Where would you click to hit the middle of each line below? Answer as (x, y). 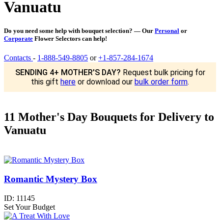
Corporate (18, 39)
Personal (167, 31)
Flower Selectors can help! (70, 39)
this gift (46, 82)
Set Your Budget (29, 207)
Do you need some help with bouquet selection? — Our (79, 31)
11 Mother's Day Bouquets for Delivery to (109, 117)
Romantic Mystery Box (51, 179)
